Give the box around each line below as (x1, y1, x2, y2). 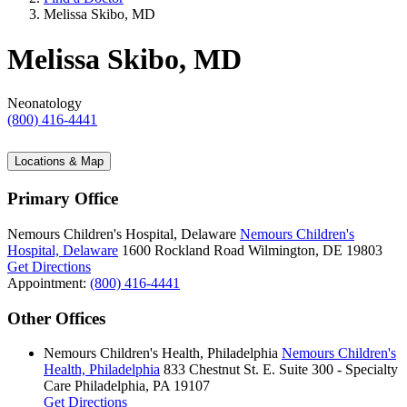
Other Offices (7, 308, 105, 328)
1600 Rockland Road (122, 242, 244, 258)
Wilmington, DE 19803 (248, 242, 382, 258)
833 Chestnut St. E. (164, 362, 275, 378)
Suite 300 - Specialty (279, 362, 398, 378)
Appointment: (7, 274, 90, 291)
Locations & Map (15, 154, 104, 169)
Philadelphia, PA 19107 (74, 378, 210, 394)
